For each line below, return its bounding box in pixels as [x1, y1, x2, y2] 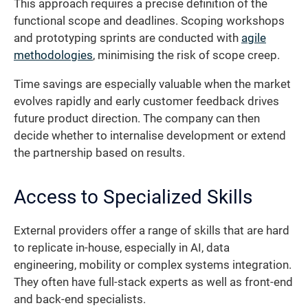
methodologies [14, 49, 93, 63]
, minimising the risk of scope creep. [93, 49, 280, 63]
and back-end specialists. [14, 292, 146, 306]
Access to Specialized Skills [14, 185, 252, 208]
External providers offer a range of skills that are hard [14, 223, 289, 237]
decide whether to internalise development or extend [14, 129, 286, 142]
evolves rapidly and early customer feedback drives [14, 94, 279, 108]
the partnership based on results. [14, 146, 185, 159]
